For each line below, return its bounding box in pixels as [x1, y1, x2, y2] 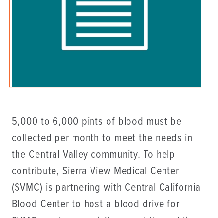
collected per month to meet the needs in [12, 131, 193, 145]
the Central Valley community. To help [12, 147, 176, 162]
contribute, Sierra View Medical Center [12, 164, 180, 179]
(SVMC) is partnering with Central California [12, 181, 201, 195]
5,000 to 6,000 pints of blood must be [12, 114, 182, 129]
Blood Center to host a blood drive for [12, 197, 180, 212]
